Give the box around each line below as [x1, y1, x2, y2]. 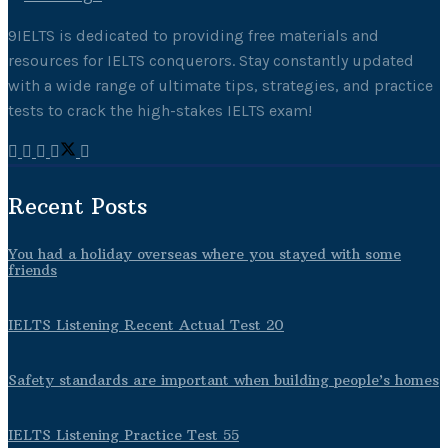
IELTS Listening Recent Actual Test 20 [8, 316, 284, 335]
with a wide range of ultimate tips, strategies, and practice [8, 76, 433, 96]
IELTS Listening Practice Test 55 [8, 426, 239, 445]
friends [8, 261, 57, 280]
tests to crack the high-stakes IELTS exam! [8, 101, 312, 121]
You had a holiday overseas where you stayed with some [8, 245, 401, 264]
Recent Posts [8, 192, 147, 221]
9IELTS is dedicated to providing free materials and [8, 26, 379, 46]
